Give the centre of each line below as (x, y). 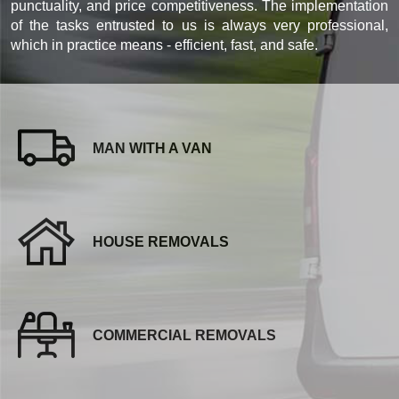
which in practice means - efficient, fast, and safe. (164, 45)
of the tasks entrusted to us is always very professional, (199, 25)
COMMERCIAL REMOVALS (184, 335)
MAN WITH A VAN (152, 148)
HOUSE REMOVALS (161, 241)
